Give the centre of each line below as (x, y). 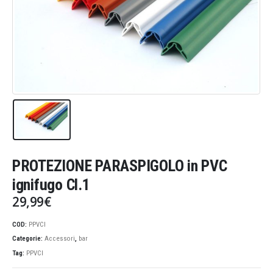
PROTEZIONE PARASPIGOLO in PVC (120, 166)
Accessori (60, 239)
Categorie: (28, 239)
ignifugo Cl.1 (51, 185)
